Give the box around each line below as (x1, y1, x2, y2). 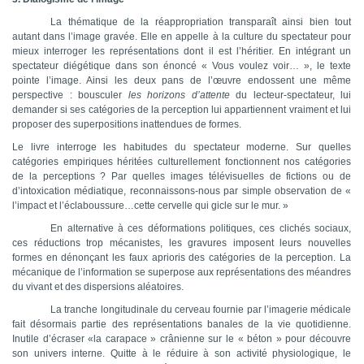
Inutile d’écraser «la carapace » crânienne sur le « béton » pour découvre (12, 333, 351, 345)
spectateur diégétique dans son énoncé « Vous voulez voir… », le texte (12, 60, 351, 72)
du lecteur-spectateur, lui (229, 89, 351, 102)
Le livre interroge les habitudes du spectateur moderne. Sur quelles (12, 141, 351, 154)
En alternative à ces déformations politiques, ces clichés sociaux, (50, 223, 351, 235)
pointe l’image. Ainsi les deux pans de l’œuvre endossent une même (12, 75, 351, 87)
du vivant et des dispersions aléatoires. (12, 281, 184, 293)
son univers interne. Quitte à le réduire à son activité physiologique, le (12, 348, 351, 360)
